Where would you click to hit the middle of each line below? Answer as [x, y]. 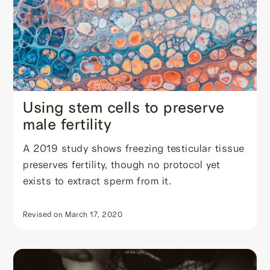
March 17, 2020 [94, 214]
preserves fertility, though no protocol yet [122, 164]
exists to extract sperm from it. [97, 180]
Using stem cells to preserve [124, 108]
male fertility [67, 124]
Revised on [43, 214]
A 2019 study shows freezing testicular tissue [134, 148]
